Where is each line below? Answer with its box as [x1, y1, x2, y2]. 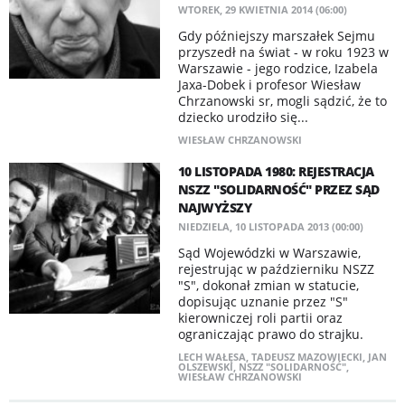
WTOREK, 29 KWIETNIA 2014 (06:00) [177, 3, 347, 16]
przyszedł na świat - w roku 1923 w [177, 43, 389, 61]
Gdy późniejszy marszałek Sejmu [177, 27, 375, 44]
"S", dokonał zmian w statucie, [177, 277, 359, 294]
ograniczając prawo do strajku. [177, 325, 363, 343]
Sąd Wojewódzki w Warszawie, [177, 244, 361, 261]
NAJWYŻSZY [177, 199, 252, 216]
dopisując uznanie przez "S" [177, 293, 348, 310]
